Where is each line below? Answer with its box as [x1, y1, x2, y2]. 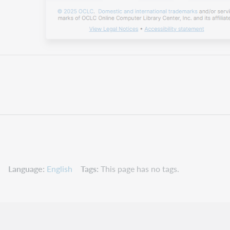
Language [8, 162, 43, 175]
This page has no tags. [101, 162, 179, 175]
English [47, 162, 72, 175]
